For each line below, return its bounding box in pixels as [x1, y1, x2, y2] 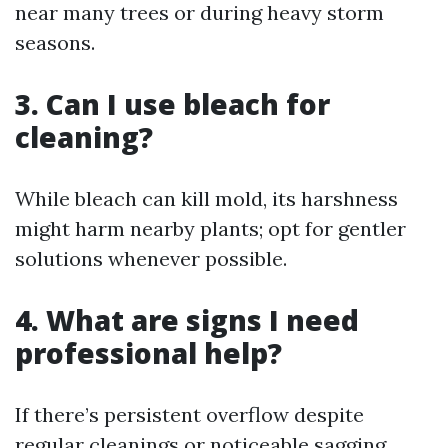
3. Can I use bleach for [15, 85, 330, 123]
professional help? [15, 334, 282, 372]
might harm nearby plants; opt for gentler [15, 216, 406, 241]
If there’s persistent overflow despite [15, 402, 364, 427]
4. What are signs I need [15, 301, 359, 339]
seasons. [15, 30, 95, 55]
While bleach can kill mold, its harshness [15, 186, 398, 211]
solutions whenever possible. [15, 246, 287, 271]
